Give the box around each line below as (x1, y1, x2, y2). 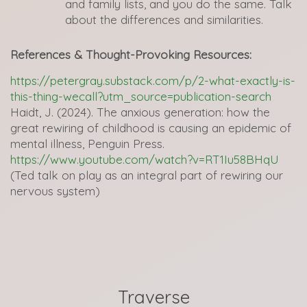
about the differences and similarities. (65, 12, 263, 27)
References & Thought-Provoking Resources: (10, 47, 251, 62)
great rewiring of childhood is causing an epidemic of (10, 121, 291, 135)
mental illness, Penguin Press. (10, 136, 164, 151)
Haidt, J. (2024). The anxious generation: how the (10, 105, 270, 119)
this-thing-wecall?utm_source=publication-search (10, 89, 271, 103)
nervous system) (10, 184, 100, 198)
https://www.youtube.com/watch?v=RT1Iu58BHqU (10, 152, 279, 167)
